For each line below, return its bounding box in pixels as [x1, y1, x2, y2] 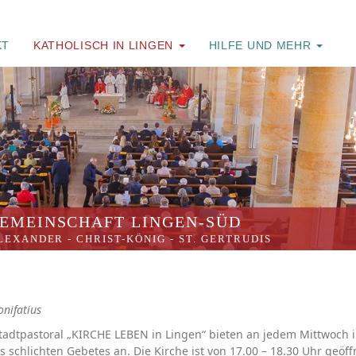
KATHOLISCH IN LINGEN [33, 39, 177, 52]
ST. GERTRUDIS [179, 233, 273, 245]
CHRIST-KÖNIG [76, 233, 167, 245]
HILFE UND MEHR [208, 39, 315, 52]
